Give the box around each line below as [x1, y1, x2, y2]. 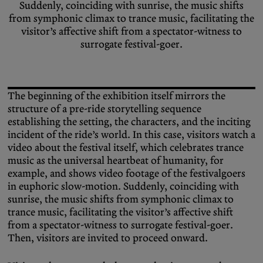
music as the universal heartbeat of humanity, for [8, 153, 224, 167]
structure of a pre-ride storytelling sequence [8, 102, 201, 115]
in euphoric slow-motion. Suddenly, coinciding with [8, 179, 239, 193]
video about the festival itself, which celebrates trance [8, 140, 244, 154]
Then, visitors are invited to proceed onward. [8, 231, 208, 244]
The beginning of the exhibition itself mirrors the [8, 89, 225, 102]
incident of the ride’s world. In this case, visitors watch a [8, 127, 255, 141]
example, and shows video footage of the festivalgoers [8, 166, 245, 180]
